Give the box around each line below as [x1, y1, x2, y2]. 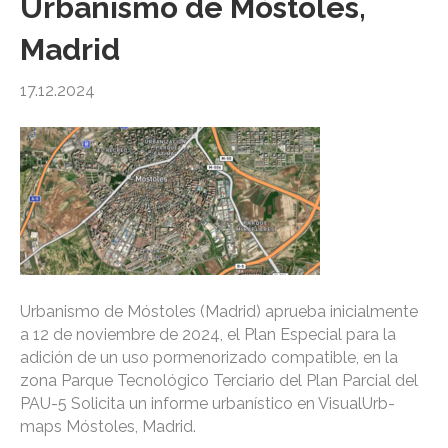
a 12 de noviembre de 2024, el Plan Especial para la [20, 325, 396, 345]
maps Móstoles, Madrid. [20, 417, 196, 437]
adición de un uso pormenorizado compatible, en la [20, 348, 398, 368]
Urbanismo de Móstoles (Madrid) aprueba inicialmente [20, 302, 418, 322]
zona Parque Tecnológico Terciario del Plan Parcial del [20, 371, 418, 391]
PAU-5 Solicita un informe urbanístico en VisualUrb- [20, 394, 395, 414]
